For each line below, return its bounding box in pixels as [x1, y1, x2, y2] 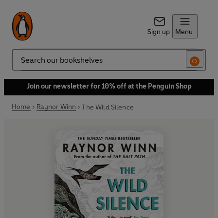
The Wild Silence [82, 103, 134, 111]
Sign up [147, 28, 170, 36]
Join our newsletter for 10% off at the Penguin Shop [26, 82, 192, 91]
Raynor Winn [36, 103, 76, 111]
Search [12, 59, 33, 68]
